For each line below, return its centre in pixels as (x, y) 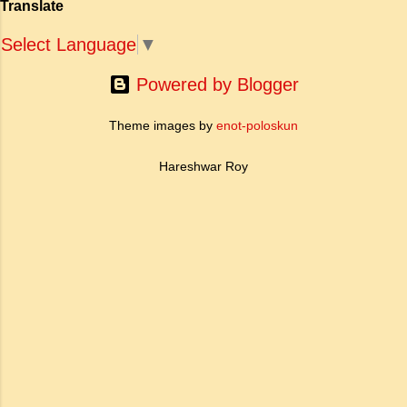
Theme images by (163, 125)
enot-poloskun (257, 125)
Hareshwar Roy (203, 166)
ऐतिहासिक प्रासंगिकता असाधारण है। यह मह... (168, 15)
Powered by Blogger (214, 84)
